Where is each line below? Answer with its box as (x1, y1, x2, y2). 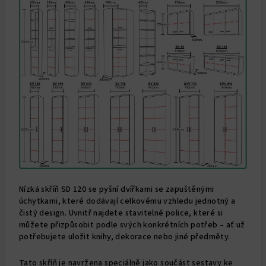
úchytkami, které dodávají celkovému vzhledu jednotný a (19, 195, 236, 207)
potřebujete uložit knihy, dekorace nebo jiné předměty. (19, 230, 230, 243)
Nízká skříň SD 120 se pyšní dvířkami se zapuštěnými (19, 183, 214, 195)
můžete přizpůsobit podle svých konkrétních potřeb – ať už (19, 218, 245, 231)
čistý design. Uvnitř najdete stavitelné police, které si (19, 207, 223, 219)
